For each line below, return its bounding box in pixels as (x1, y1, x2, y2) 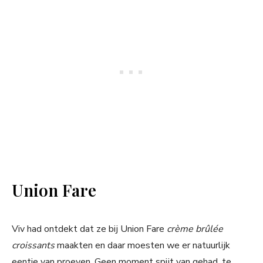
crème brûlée (167, 222, 223, 236)
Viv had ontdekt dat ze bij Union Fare (12, 222, 167, 236)
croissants (12, 239, 57, 252)
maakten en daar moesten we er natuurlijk (57, 239, 230, 252)
